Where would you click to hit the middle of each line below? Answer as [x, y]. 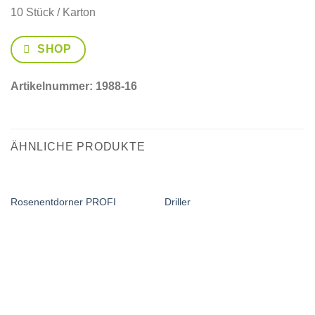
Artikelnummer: [53, 86]
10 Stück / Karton [53, 12]
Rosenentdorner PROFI [63, 202]
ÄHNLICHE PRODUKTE [78, 146]
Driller [177, 202]
